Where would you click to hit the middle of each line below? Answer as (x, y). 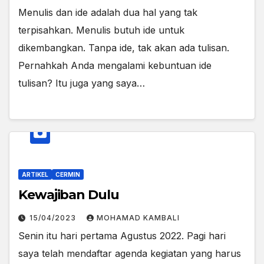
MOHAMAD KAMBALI (138, 217)
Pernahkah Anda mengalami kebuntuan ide (115, 66)
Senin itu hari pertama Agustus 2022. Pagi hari (122, 235)
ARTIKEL (35, 174)
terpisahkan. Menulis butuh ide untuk (101, 30)
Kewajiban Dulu (69, 194)
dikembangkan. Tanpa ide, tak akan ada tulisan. (124, 48)
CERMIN (68, 174)
